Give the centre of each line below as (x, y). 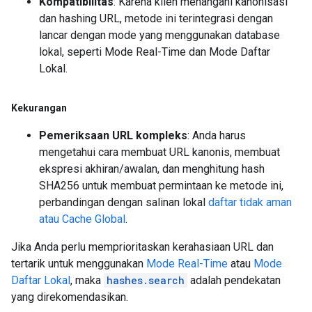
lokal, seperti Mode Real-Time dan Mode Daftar (155, 52)
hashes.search (146, 280)
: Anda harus (217, 135)
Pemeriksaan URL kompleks (113, 135)
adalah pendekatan (234, 280)
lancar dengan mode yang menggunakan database (159, 35)
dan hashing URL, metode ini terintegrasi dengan (156, 18)
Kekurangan (39, 108)
